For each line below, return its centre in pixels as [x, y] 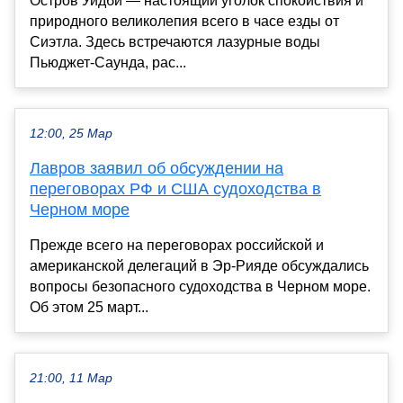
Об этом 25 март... [89, 307]
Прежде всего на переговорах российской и [177, 245]
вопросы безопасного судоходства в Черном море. [200, 286]
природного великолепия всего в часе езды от [184, 21]
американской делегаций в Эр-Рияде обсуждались [199, 265]
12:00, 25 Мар [71, 133]
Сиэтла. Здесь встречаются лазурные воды [175, 41]
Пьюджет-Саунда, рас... [108, 62]
